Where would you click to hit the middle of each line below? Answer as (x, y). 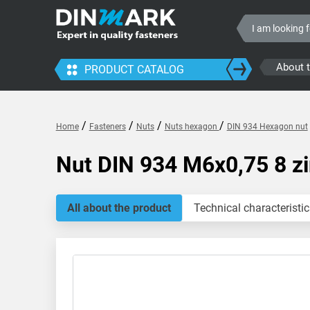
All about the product (119, 208)
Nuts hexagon (192, 127)
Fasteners (107, 127)
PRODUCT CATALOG (134, 70)
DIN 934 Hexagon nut (267, 127)
